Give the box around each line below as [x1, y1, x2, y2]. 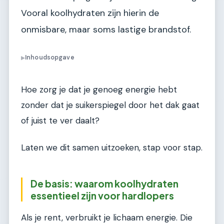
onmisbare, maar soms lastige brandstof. [21, 23, 191, 35]
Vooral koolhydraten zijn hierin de [21, 7, 159, 19]
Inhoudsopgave [25, 53, 74, 62]
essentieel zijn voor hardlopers [30, 189, 174, 201]
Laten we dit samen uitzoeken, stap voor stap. [21, 141, 202, 153]
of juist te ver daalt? [21, 115, 99, 126]
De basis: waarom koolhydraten [30, 177, 178, 189]
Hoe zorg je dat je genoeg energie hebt [21, 84, 177, 95]
